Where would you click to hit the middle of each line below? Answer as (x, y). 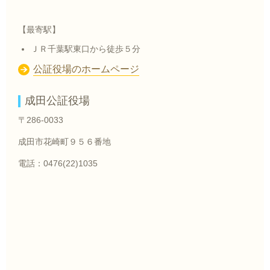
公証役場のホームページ (86, 69)
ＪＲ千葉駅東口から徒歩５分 (86, 49)
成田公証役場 (57, 101)
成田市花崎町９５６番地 (64, 142)
